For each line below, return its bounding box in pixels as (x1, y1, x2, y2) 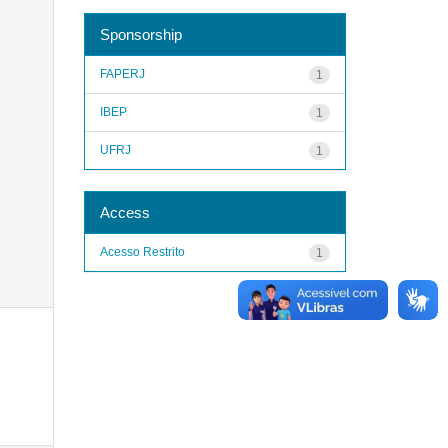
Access (99, 203, 150, 221)
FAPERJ (99, 66, 145, 81)
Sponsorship (99, 25, 182, 43)
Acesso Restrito (99, 244, 185, 259)
